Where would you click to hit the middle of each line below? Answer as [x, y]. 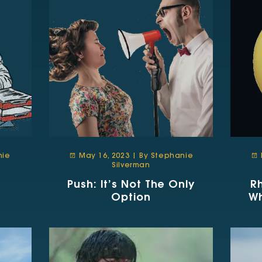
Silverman [131, 166]
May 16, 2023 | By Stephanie [135, 156]
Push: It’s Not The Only [84, 185]
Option [131, 198]
